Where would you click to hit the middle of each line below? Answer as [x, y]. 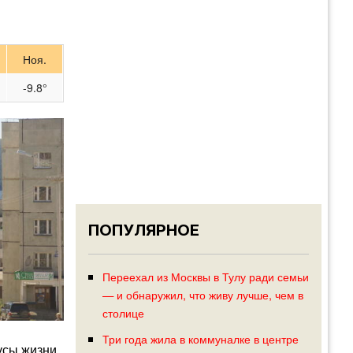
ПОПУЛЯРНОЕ [144, 230]
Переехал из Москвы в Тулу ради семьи [205, 277]
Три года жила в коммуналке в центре [200, 339]
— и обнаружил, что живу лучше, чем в [203, 295]
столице [123, 313]
